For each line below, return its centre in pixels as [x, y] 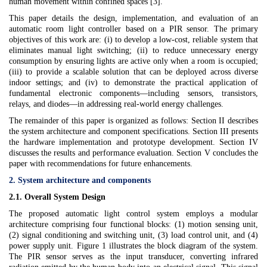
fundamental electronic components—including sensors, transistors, [133, 93]
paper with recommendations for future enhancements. [101, 164]
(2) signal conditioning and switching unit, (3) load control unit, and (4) [133, 235]
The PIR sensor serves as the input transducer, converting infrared [133, 257]
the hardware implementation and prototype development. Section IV [133, 142]
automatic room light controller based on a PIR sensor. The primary [133, 29]
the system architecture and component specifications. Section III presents [133, 131]
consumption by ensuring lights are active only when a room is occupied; [133, 61]
